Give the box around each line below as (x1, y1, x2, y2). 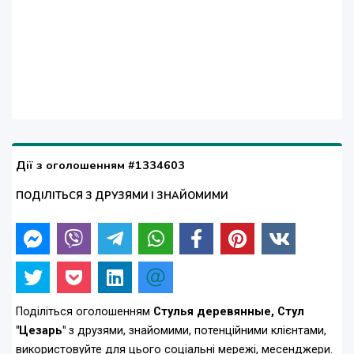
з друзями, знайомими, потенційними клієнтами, (66, 324, 326, 338)
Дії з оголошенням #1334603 (16, 157, 185, 174)
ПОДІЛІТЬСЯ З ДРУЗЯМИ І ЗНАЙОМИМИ (16, 189, 228, 204)
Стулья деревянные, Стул (153, 305, 304, 319)
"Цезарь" (16, 324, 66, 338)
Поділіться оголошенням (16, 305, 153, 319)
